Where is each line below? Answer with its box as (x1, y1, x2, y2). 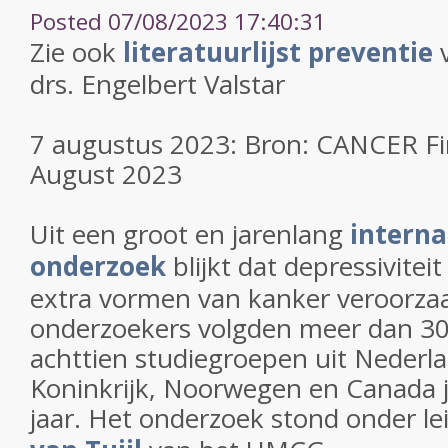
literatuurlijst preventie (123, 34, 433, 70)
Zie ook (30, 34, 123, 70)
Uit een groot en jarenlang (30, 216, 350, 252)
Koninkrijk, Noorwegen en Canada (30, 370, 443, 406)
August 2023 (30, 156, 182, 192)
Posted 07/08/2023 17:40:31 (30, 6, 326, 37)
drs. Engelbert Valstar (30, 66, 285, 102)
